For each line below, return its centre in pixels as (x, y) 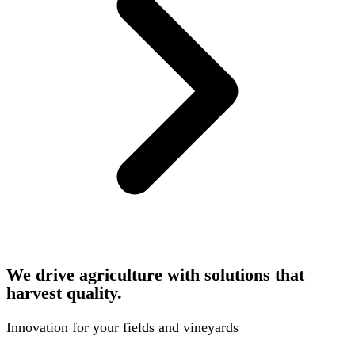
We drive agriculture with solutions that (155, 275)
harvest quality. (64, 293)
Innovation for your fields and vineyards (122, 328)
